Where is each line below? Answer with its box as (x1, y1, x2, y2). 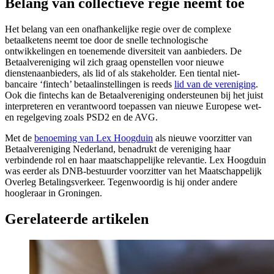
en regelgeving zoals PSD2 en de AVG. (5, 112, 158, 123)
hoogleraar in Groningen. (5, 188, 102, 199)
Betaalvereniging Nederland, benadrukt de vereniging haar (5, 144, 231, 155)
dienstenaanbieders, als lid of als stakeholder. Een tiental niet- (5, 68, 240, 79)
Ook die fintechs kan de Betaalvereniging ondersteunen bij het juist (5, 90, 263, 101)
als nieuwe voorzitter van (153, 133, 252, 144)
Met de (5, 133, 34, 144)
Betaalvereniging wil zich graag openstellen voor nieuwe (5, 57, 224, 68)
